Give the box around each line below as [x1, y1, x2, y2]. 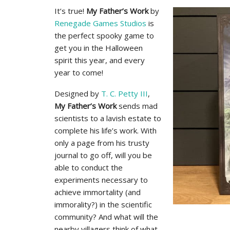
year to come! [54, 67, 103, 78]
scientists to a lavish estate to [54, 113, 161, 123]
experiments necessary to [54, 175, 148, 185]
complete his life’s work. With [54, 125, 157, 136]
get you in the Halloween [54, 43, 143, 53]
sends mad [117, 101, 158, 111]
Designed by [54, 88, 101, 99]
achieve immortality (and [54, 187, 141, 197]
